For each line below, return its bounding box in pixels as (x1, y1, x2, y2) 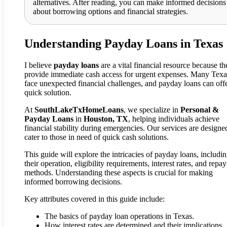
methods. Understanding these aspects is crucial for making (24, 168, 213, 177)
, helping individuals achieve (128, 115, 219, 124)
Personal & (180, 105, 219, 115)
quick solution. (24, 88, 71, 97)
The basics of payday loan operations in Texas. (45, 212, 194, 221)
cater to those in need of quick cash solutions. (24, 133, 169, 142)
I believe (24, 61, 54, 70)
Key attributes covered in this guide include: (24, 195, 165, 204)
